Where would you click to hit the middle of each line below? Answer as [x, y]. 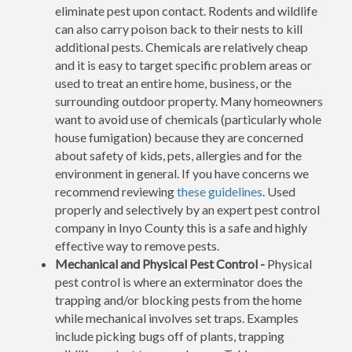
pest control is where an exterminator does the [179, 282]
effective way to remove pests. [137, 246]
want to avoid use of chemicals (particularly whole [188, 119]
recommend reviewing [116, 191]
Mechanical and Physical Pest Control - [161, 264]
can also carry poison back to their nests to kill [179, 29]
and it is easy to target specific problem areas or [183, 65]
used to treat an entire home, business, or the [173, 83]
